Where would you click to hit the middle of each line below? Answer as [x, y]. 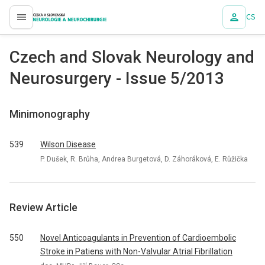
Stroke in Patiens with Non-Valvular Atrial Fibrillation [136, 251]
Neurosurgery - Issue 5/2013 [117, 78]
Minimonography [50, 114]
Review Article [43, 207]
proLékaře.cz [48, 22]
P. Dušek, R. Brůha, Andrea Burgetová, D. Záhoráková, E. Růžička [144, 159]
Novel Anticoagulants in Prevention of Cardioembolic [138, 238]
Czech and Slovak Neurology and [132, 57]
